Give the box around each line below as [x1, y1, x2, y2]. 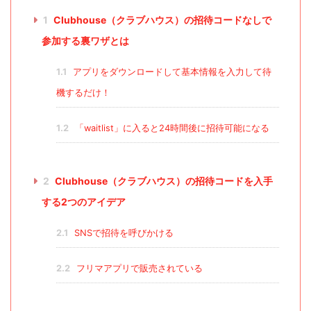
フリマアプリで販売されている [73, 263, 203, 274]
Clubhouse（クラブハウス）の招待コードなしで [51, 14, 271, 26]
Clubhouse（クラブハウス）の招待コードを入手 [52, 175, 273, 187]
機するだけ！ [56, 87, 110, 99]
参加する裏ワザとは [41, 35, 129, 47]
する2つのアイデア [41, 196, 126, 208]
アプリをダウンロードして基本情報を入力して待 [69, 67, 271, 78]
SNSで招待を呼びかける [71, 228, 174, 239]
